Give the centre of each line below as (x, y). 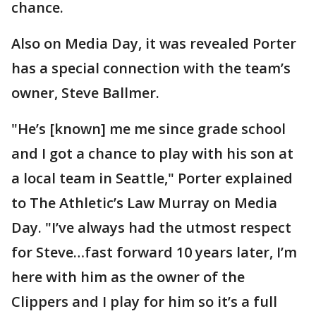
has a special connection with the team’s (151, 68)
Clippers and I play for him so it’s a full (144, 302)
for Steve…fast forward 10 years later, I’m (154, 253)
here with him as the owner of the (128, 277)
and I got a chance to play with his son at (152, 154)
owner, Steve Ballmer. (85, 93)
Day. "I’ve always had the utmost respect (151, 228)
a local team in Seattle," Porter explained (152, 178)
